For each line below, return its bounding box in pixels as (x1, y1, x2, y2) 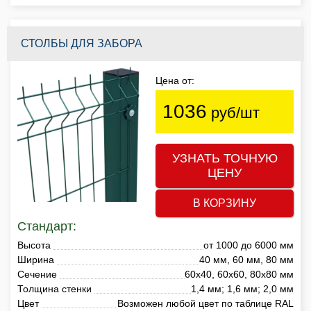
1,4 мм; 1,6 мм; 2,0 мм (191, 283, 294, 294)
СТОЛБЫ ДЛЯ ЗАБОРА (21, 37, 142, 49)
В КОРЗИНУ (193, 196, 256, 209)
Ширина (17, 253, 54, 265)
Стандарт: (17, 219, 76, 233)
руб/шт (207, 103, 260, 121)
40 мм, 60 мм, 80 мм (199, 253, 294, 265)
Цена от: (155, 74, 194, 86)
